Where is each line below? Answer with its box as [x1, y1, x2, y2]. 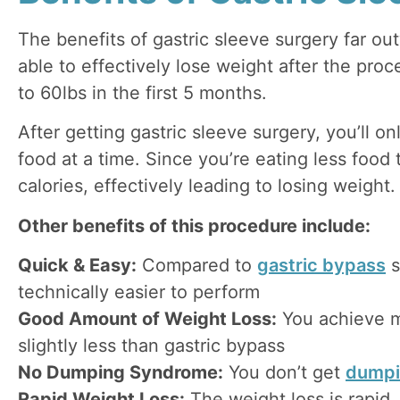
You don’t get [223, 361, 346, 383]
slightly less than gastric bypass [18, 334, 285, 356]
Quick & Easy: [18, 254, 137, 276]
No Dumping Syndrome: [18, 361, 223, 383]
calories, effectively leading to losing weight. [18, 175, 396, 197]
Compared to [137, 254, 257, 276]
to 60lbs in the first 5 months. [18, 81, 267, 104]
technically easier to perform [18, 280, 260, 303]
